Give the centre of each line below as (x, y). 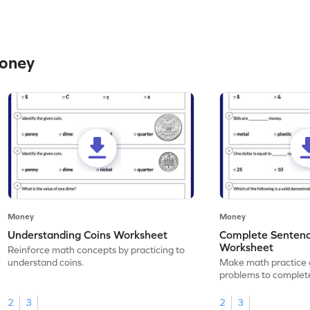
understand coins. (46, 263)
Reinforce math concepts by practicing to (97, 250)
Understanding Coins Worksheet (88, 235)
